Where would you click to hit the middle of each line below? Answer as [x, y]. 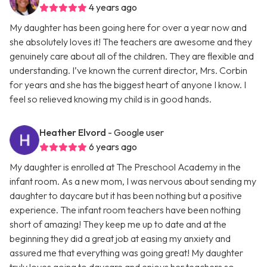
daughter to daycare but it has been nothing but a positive [126, 196]
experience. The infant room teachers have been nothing [125, 210]
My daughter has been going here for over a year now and [128, 28]
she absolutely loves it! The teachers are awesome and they [131, 42]
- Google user [136, 133]
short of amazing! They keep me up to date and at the [118, 224]
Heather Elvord [73, 133]
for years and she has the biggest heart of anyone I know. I [128, 85]
